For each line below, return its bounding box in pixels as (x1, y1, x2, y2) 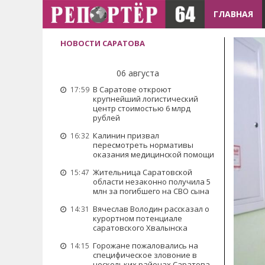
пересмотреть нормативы (93, 140, 193, 150)
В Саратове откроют (93, 84, 172, 95)
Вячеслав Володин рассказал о (93, 203, 209, 214)
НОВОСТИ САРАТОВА (60, 38, 145, 49)
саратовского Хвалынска (93, 222, 188, 233)
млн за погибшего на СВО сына (93, 186, 209, 196)
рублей (93, 112, 120, 123)
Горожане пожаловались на (93, 240, 198, 251)
